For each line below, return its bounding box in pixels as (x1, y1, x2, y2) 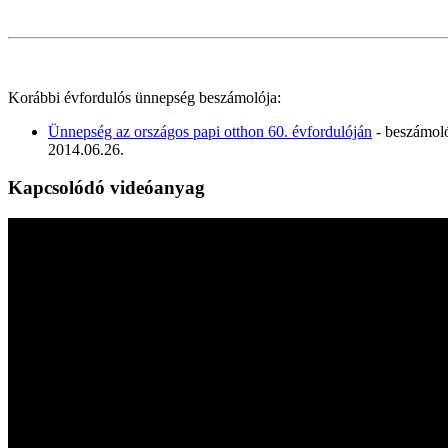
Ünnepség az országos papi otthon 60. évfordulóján (48, 122, 372, 140)
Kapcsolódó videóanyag (8, 177, 205, 199)
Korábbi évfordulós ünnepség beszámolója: (8, 88, 281, 106)
